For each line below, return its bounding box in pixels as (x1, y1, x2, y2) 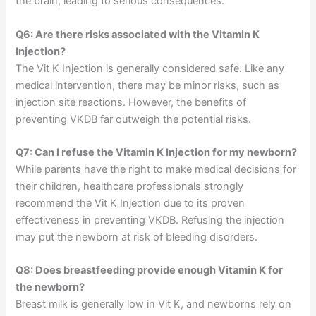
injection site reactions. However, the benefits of (16, 95, 247, 109)
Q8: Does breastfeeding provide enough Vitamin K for (16, 264, 284, 277)
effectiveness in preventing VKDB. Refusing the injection (16, 214, 285, 227)
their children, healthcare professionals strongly (16, 180, 244, 193)
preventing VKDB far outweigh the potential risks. (16, 112, 252, 126)
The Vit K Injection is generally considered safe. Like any (16, 61, 285, 75)
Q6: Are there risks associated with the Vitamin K (16, 28, 260, 41)
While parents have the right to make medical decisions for (16, 163, 297, 176)
